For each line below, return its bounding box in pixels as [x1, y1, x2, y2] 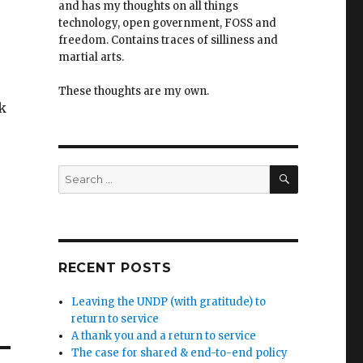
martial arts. [58, 50, 124, 64]
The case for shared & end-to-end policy [71, 346, 288, 360]
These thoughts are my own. [58, 84, 209, 98]
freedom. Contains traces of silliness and [58, 33, 278, 47]
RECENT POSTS [58, 260, 172, 275]
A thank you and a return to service [71, 329, 257, 343]
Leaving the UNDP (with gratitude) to [71, 295, 267, 309]
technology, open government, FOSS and [58, 16, 276, 30]
